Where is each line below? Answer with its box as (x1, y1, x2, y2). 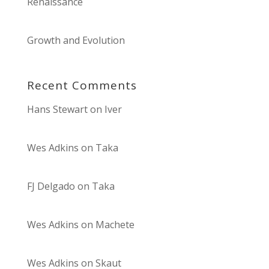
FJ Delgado (26, 180, 75, 193)
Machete (95, 218, 134, 232)
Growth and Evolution (26, 34, 125, 47)
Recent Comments (26, 77, 137, 94)
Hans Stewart (26, 103, 88, 116)
